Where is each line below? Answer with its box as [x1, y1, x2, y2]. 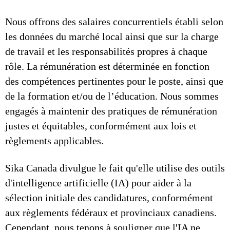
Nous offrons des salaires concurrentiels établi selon [5, 16, 223, 27]
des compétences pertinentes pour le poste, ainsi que [5, 75, 223, 87]
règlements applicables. [5, 135, 104, 146]
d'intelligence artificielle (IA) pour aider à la [5, 177, 191, 188]
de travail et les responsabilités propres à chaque [5, 46, 207, 57]
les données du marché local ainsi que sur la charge [5, 31, 219, 42]
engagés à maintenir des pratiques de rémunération [5, 105, 217, 117]
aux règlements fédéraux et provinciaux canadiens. [5, 207, 217, 218]
